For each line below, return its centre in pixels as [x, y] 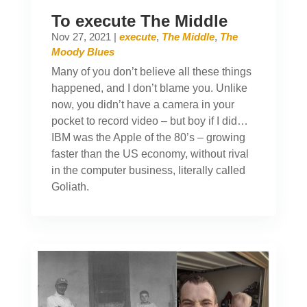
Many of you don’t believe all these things [151, 71]
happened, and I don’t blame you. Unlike [149, 88]
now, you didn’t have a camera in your [143, 104]
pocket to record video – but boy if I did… [149, 121]
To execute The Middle [139, 21]
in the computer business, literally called [148, 170]
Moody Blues [83, 51]
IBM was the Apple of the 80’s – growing [148, 137]
